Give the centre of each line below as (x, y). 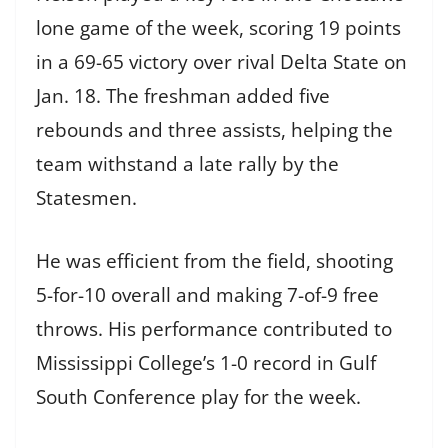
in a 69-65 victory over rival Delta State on (221, 62)
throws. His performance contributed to (214, 328)
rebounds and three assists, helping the (214, 130)
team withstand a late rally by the (187, 164)
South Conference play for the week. (198, 396)
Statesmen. (86, 198)
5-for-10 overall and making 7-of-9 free (207, 294)
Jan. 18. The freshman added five (183, 96)
